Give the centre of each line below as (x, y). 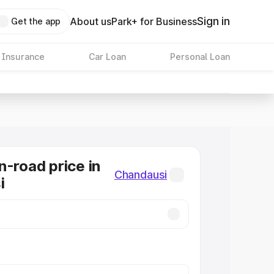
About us (91, 21)
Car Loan (107, 57)
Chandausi (141, 175)
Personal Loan (200, 57)
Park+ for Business (154, 21)
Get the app (36, 21)
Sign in (213, 21)
